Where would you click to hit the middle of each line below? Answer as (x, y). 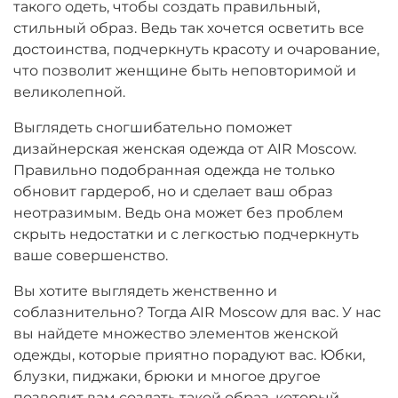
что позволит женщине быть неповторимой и (185, 70)
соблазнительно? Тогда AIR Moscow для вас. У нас (197, 312)
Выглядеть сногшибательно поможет (153, 127)
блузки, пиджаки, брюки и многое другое (167, 376)
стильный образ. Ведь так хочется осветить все (189, 28)
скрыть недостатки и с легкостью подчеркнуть (186, 234)
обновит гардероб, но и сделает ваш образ (173, 191)
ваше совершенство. (91, 255)
